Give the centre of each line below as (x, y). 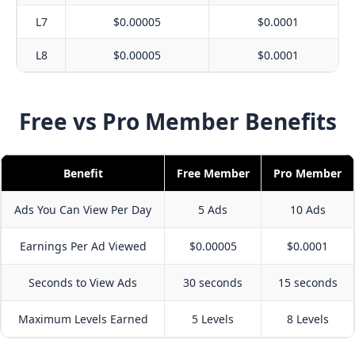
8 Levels (307, 319)
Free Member (213, 173)
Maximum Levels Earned (83, 319)
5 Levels (213, 319)
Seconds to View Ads (83, 282)
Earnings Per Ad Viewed (83, 246)
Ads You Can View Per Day (83, 210)
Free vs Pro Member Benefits (177, 121)
